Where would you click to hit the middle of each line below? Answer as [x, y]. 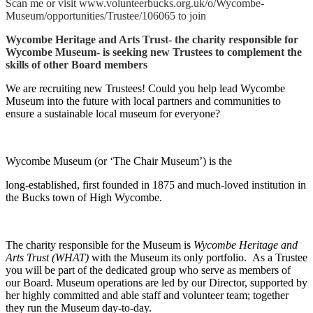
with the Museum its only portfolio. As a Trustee [199, 258]
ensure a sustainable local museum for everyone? [113, 114]
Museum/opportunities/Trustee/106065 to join [106, 16]
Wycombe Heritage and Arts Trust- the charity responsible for [152, 40]
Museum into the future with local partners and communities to [143, 101]
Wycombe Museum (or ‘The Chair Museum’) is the [119, 161]
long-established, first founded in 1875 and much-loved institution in [156, 185]
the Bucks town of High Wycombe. [84, 198]
